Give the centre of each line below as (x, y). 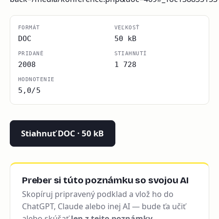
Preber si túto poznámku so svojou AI (106, 180)
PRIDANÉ (31, 53)
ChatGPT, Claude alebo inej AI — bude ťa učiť (104, 207)
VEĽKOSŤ (127, 27)
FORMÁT (29, 27)
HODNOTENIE (36, 79)
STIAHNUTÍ (131, 53)
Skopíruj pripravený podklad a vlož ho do (98, 194)
